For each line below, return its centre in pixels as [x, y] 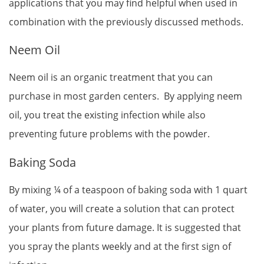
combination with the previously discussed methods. [126, 22]
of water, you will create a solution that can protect [122, 208]
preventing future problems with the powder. [109, 134]
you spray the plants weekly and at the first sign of [120, 246]
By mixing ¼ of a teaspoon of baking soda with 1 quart [128, 189]
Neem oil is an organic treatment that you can [111, 77]
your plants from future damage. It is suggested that [125, 227]
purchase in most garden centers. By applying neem [126, 96]
